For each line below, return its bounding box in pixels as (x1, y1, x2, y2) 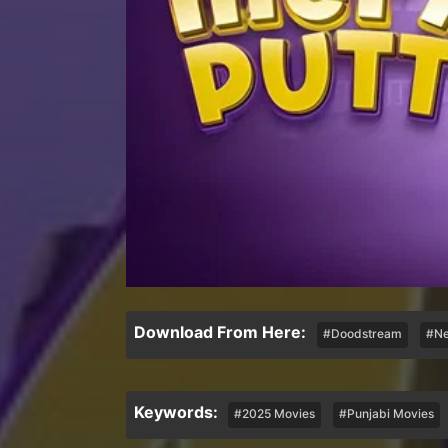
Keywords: (134, 402, 218, 422)
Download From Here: (134, 322, 310, 343)
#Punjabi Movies (338, 406, 434, 421)
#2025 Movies (234, 406, 316, 421)
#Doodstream (323, 326, 403, 342)
